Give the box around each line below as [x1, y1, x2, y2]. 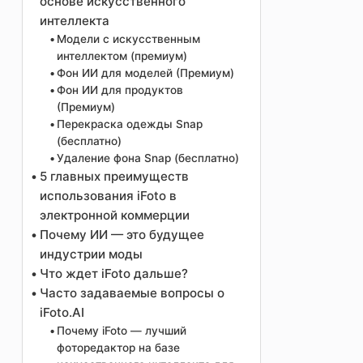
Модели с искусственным [57, 32, 201, 46]
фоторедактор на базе [57, 341, 181, 355]
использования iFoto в [39, 188, 177, 204]
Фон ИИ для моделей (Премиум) [57, 66, 235, 80]
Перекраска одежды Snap [57, 117, 203, 131]
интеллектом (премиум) [57, 49, 188, 63]
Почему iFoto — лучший [57, 324, 187, 338]
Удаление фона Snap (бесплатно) [57, 152, 240, 165]
